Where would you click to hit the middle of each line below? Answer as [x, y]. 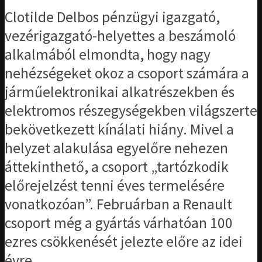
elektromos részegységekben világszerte [131, 110]
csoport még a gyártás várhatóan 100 [119, 223]
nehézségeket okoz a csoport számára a [127, 73]
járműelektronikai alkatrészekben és [120, 92]
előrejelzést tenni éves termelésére [115, 185]
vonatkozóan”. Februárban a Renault [118, 204]
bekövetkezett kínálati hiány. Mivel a [119, 129]
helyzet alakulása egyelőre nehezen [116, 148]
